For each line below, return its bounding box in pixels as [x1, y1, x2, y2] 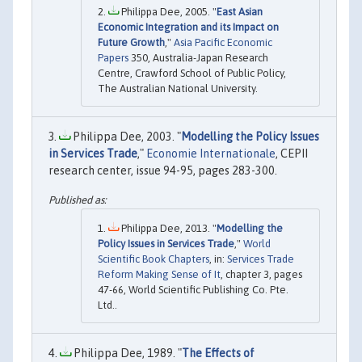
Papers [98, 52, 128, 65]
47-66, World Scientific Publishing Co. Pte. [98, 283, 288, 296]
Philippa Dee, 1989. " [71, 346, 182, 360]
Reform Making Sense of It [98, 267, 221, 280]
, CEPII [276, 147, 308, 161]
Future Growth [98, 36, 165, 49]
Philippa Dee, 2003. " [70, 130, 181, 144]
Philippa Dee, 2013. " [119, 221, 217, 234]
